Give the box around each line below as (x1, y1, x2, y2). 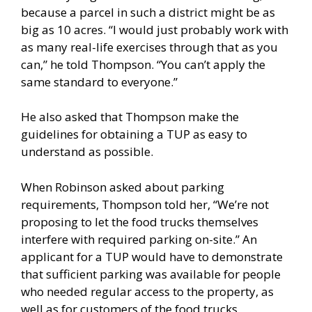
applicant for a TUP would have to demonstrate (21, 248, 283, 265)
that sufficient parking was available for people (21, 265, 281, 282)
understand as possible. (21, 143, 153, 160)
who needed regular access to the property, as (21, 283, 274, 299)
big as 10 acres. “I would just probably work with (21, 21, 288, 38)
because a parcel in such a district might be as (21, 3, 275, 20)
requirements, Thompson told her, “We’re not (21, 196, 269, 212)
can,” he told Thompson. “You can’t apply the (21, 56, 265, 72)
